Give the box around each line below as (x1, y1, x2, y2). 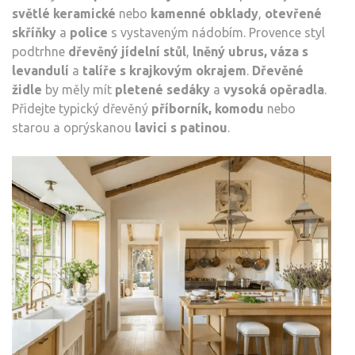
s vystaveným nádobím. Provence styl (108, 25, 325, 40)
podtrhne (12, 44, 68, 59)
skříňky (12, 25, 56, 40)
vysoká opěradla (223, 82, 324, 97)
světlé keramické (12, 6, 116, 21)
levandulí (12, 63, 69, 78)
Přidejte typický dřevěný (12, 101, 151, 116)
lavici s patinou (135, 120, 227, 136)
